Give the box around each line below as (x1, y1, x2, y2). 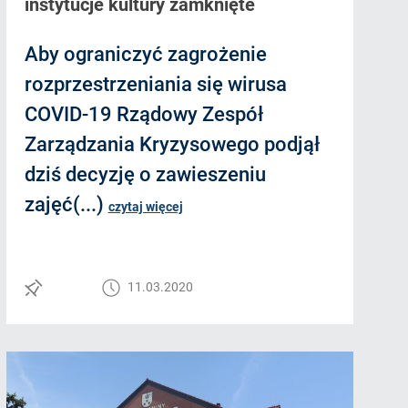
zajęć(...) (24, 193, 108, 217)
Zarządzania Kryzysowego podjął (24, 133, 320, 157)
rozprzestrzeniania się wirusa (24, 73, 287, 97)
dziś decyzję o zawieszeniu (24, 163, 266, 187)
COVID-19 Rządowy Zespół (24, 103, 263, 127)
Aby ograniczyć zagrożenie (24, 43, 267, 66)
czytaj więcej (107, 199, 183, 215)
